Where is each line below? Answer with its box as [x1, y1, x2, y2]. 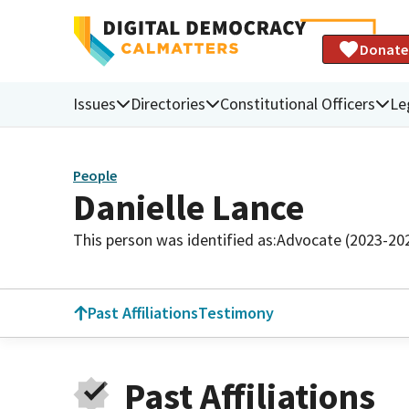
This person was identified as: [73, 228, 277, 250]
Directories [131, 92, 205, 114]
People [73, 166, 117, 185]
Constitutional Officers [220, 92, 375, 114]
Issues [73, 92, 116, 114]
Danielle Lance [73, 184, 304, 230]
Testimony [198, 302, 274, 323]
